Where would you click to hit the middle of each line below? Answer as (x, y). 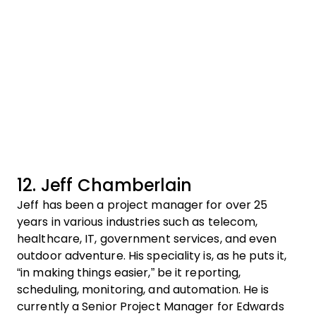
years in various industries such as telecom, (138, 222)
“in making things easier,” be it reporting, (129, 273)
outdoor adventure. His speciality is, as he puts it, (152, 256)
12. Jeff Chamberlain (104, 185)
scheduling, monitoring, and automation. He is (143, 290)
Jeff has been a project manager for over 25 (142, 205)
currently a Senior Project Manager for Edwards (151, 306)
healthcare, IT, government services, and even (147, 239)
